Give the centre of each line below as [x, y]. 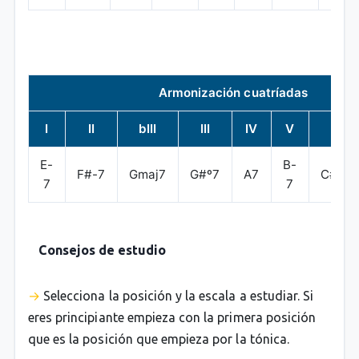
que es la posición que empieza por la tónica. [158, 339]
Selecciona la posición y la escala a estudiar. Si [179, 296]
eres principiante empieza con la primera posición [172, 317]
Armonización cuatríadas [233, 93]
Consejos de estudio [103, 250]
